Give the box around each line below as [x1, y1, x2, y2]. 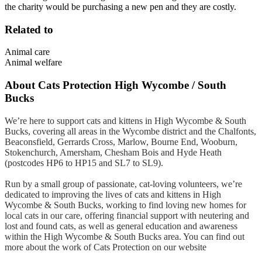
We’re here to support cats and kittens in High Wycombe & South [5, 115, 246, 126]
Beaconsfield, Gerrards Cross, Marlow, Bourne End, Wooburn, [5, 136, 237, 147]
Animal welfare [5, 57, 62, 68]
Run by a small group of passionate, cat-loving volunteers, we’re [5, 178, 242, 189]
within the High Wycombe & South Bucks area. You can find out [5, 231, 244, 242]
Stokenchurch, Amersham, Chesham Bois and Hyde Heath [5, 147, 222, 157]
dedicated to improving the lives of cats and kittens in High [5, 189, 221, 199]
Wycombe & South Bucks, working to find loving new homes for [5, 199, 246, 210]
